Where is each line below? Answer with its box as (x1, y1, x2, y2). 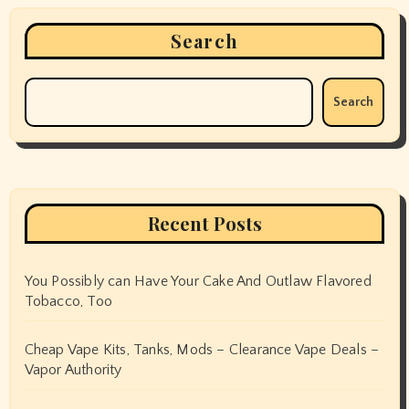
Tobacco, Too (24, 292, 112, 309)
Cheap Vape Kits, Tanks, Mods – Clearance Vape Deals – (24, 341, 380, 358)
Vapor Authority (24, 361, 122, 378)
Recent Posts (147, 210, 262, 236)
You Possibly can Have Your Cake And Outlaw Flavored (24, 272, 372, 289)
